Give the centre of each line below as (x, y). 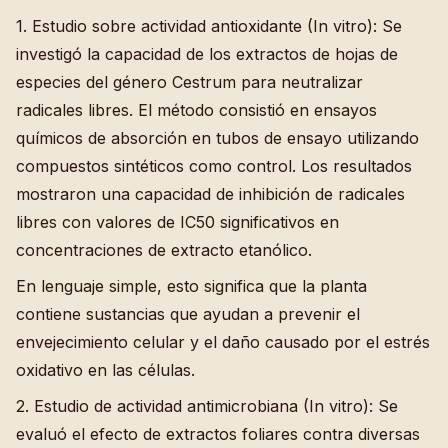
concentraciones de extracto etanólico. (164, 250)
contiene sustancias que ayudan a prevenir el (188, 314)
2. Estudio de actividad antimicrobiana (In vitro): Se (207, 406)
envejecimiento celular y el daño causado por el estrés (223, 342)
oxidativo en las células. (105, 370)
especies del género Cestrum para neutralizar (189, 82)
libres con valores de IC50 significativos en (177, 222)
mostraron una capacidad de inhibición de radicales (210, 194)
